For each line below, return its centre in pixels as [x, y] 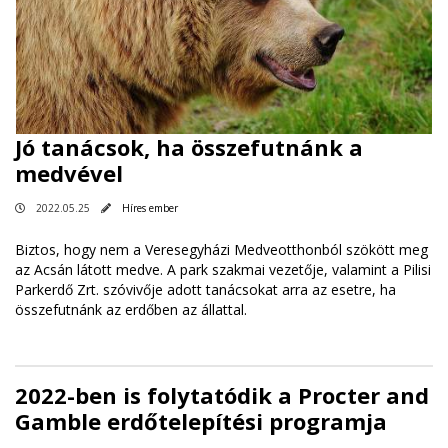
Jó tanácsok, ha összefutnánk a [189, 146]
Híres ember [150, 207]
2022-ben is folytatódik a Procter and [222, 394]
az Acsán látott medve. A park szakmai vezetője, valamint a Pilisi [223, 269]
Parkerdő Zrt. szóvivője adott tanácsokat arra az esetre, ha [205, 289]
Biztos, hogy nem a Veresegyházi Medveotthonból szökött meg [221, 249]
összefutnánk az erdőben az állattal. [131, 309]
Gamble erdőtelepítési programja [201, 420]
